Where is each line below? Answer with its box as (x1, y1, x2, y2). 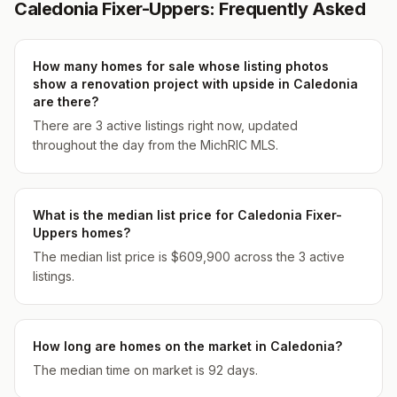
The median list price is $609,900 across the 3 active (33, 249, 345, 264)
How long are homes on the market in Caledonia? (33, 339, 342, 354)
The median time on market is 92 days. (33, 362, 258, 378)
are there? (33, 94, 98, 109)
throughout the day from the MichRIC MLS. (33, 137, 278, 152)
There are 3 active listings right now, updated (33, 118, 298, 133)
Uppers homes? (33, 225, 130, 240)
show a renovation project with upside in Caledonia (33, 76, 358, 91)
